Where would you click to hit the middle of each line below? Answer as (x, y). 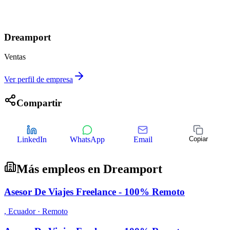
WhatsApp (87, 139)
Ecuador (22, 212)
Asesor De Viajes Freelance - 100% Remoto (94, 191)
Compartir (39, 103)
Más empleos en (60, 169)
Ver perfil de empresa (39, 80)
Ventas (15, 57)
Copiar (198, 139)
